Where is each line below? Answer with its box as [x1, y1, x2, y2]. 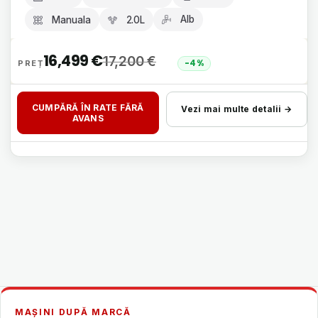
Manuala [52, 14, 91, 26]
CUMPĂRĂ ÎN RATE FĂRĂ [31, 102, 144, 113]
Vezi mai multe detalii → [181, 104, 292, 114]
